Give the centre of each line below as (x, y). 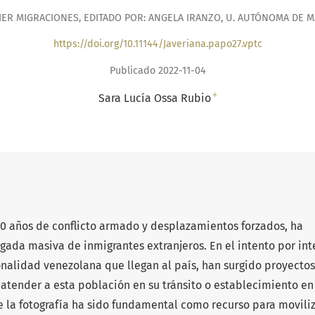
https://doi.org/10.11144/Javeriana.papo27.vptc (157, 44)
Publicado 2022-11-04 (157, 70)
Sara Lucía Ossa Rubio (154, 98)
